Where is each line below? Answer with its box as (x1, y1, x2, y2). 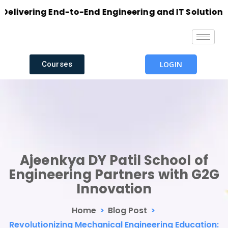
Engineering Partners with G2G (8, 165, 220, 184)
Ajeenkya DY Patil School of (20, 151, 208, 169)
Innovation (76, 179, 152, 198)
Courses (42, 60, 72, 69)
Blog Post (107, 204, 147, 216)
